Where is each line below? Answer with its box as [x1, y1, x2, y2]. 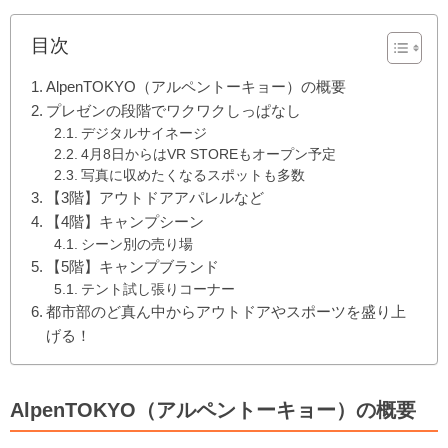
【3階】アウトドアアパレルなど [46, 188, 265, 206]
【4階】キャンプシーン [46, 212, 205, 230]
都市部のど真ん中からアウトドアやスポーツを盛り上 [46, 302, 407, 320]
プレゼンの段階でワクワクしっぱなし [46, 101, 302, 119]
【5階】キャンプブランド [46, 257, 220, 275]
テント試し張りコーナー [80, 281, 235, 297]
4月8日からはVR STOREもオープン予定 [80, 146, 336, 162]
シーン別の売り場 [80, 236, 193, 252]
